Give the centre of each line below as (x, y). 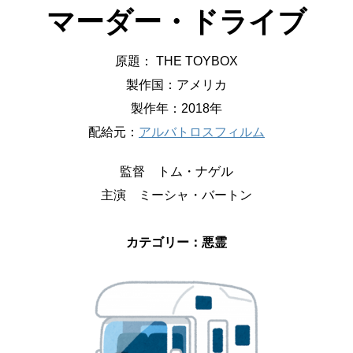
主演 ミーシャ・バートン (176, 195)
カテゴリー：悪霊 (176, 242)
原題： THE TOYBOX (176, 61)
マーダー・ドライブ (176, 21)
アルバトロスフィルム (202, 132)
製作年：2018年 (176, 108)
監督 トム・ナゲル (176, 171)
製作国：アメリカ (176, 84)
